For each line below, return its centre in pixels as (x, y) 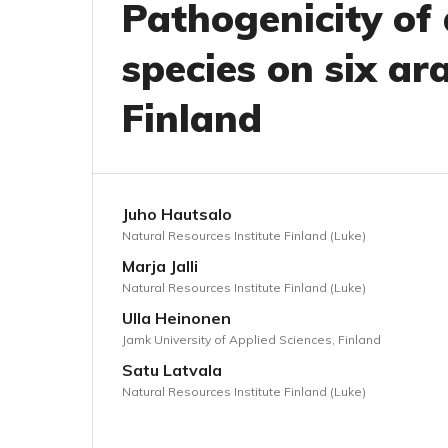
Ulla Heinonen (176, 318)
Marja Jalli (160, 266)
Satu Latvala (172, 370)
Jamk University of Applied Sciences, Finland (251, 339)
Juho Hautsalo (177, 214)
